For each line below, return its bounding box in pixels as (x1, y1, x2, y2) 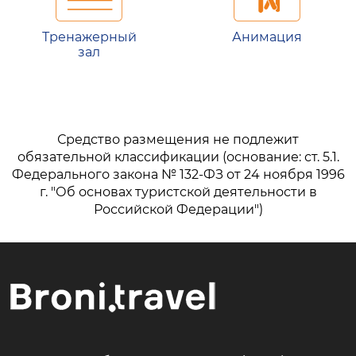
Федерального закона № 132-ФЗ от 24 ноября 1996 (11, 167, 345, 183)
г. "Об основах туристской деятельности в (39, 184, 317, 200)
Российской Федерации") (93, 202, 263, 218)
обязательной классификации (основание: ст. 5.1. (17, 149, 339, 165)
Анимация (232, 29, 302, 45)
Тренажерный (41, 29, 137, 45)
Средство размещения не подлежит (57, 132, 299, 148)
